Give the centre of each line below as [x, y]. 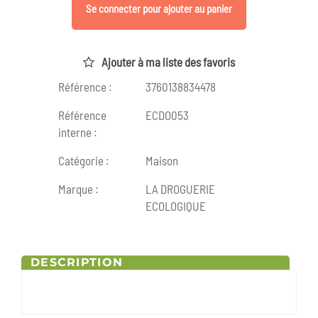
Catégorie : [84, 161]
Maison [162, 161]
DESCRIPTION [77, 263]
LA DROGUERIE [180, 189]
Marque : [78, 189]
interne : [78, 132]
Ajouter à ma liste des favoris [168, 62]
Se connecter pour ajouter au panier [159, 8]
